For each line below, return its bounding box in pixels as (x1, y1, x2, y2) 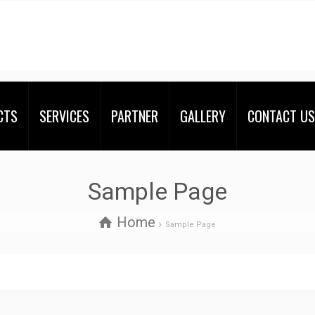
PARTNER (111, 105, 158, 127)
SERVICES (39, 105, 89, 127)
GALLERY (180, 105, 226, 127)
